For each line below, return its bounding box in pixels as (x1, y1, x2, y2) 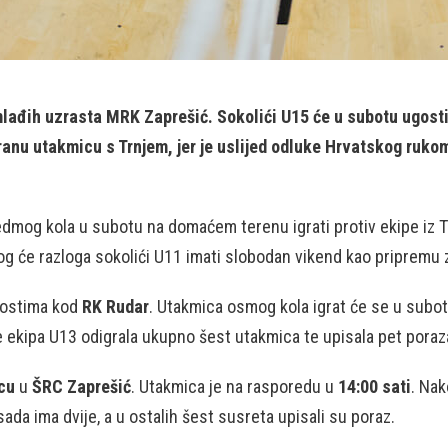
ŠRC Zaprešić (32, 376, 131, 397)
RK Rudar (82, 296, 149, 317)
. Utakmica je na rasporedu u (131, 376, 338, 397)
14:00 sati (338, 376, 411, 397)
